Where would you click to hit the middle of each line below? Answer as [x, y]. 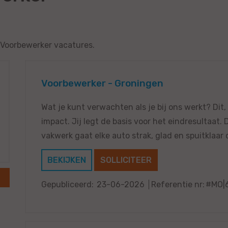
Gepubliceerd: [67, 185]
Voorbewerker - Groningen [102, 84]
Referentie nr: [178, 185]
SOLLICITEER [126, 160]
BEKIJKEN [67, 160]
